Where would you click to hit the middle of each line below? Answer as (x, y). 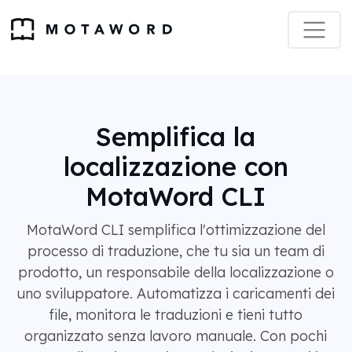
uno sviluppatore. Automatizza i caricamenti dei (176, 293)
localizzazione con (176, 167)
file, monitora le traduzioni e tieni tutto (176, 315)
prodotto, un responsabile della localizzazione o (176, 272)
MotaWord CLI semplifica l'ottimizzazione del (176, 230)
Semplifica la (176, 137)
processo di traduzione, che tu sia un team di (176, 251)
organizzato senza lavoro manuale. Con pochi (176, 336)
